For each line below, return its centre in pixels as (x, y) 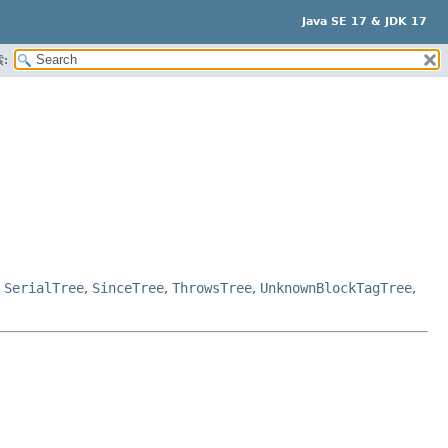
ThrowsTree (212, 287)
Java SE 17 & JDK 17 (364, 21)
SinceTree (128, 287)
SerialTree (44, 287)
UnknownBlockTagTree (336, 287)
